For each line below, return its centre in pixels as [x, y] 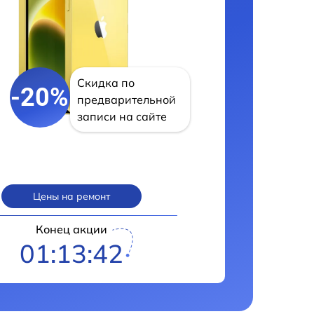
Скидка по [105, 83]
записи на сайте [122, 116]
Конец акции [71, 229]
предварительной [126, 100]
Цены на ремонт [71, 196]
